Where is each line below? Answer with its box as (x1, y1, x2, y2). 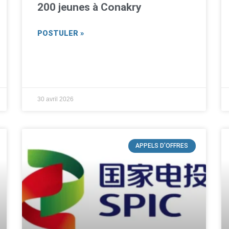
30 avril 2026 (37, 96, 74, 103)
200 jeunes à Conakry (37, 1, 142, 14)
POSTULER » (37, 29, 84, 38)
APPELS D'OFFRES (135, 142, 189, 150)
